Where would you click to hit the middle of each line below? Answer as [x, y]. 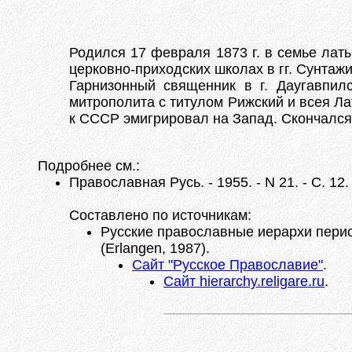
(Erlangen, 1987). [155, 248]
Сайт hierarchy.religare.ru [244, 281]
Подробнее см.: [89, 166]
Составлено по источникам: [160, 215]
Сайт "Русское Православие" [227, 265]
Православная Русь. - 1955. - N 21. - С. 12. [209, 182]
